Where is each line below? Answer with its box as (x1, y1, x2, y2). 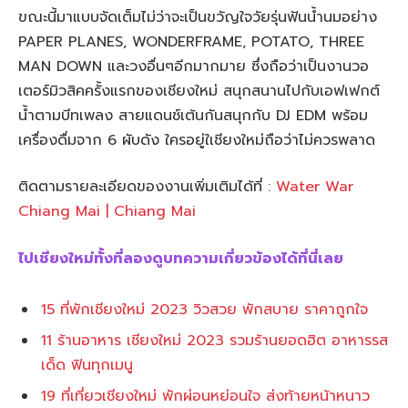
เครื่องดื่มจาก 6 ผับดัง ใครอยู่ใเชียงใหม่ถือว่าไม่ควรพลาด (18, 128, 375, 151)
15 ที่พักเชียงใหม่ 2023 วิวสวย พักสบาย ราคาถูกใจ (41, 298, 368, 321)
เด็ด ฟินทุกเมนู (41, 353, 133, 376)
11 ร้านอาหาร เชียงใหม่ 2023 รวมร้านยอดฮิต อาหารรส (41, 329, 388, 352)
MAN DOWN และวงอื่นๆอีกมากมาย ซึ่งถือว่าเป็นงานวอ (18, 55, 369, 77)
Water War (276, 176, 353, 199)
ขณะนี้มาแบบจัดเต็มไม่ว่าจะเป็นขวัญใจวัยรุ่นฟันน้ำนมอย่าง (18, 5, 377, 28)
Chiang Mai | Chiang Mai (18, 200, 196, 223)
